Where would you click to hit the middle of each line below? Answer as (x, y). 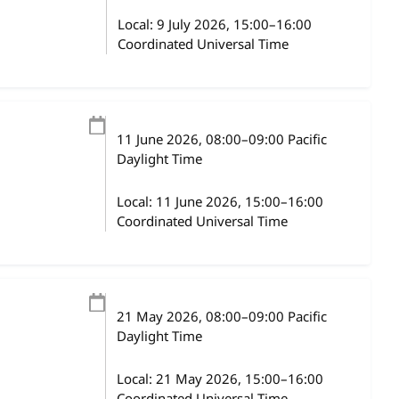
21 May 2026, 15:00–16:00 (240, 379)
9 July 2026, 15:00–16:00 (234, 25)
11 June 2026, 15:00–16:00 (240, 202)
